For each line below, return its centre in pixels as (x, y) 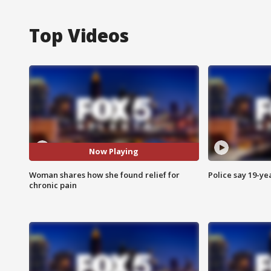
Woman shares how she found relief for (104, 175)
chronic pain (53, 185)
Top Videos (79, 35)
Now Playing (114, 152)
